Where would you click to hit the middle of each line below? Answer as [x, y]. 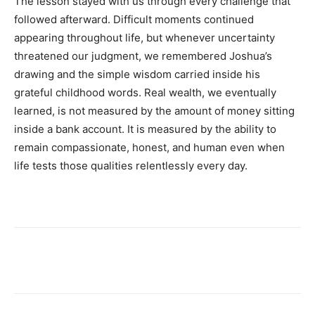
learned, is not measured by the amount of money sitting [154, 111]
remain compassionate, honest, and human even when [149, 147]
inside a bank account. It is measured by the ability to [145, 129]
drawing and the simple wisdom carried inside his [137, 74]
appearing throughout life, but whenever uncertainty [144, 38]
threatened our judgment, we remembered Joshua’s [143, 56]
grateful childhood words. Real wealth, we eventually [145, 92]
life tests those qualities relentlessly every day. [131, 166]
